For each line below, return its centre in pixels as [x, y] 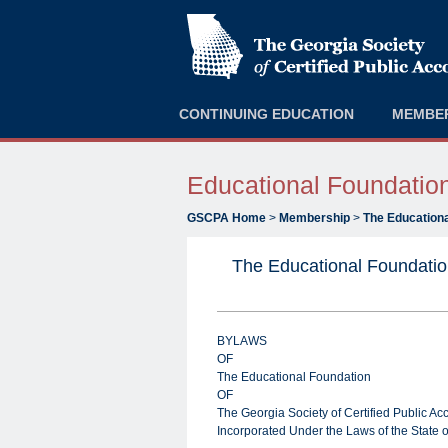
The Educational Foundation [294, 377]
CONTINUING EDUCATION [266, 114]
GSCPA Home [226, 218]
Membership [314, 218]
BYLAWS [242, 341]
